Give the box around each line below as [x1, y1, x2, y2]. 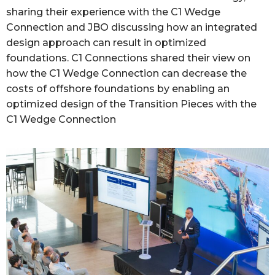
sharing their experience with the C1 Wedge [6, 6, 220, 18]
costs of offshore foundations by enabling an [6, 82, 230, 95]
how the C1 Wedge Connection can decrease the [6, 67, 247, 79]
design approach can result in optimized [6, 36, 206, 48]
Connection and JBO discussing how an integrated [6, 21, 257, 33]
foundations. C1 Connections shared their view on [6, 52, 250, 64]
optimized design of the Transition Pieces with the [6, 98, 257, 110]
